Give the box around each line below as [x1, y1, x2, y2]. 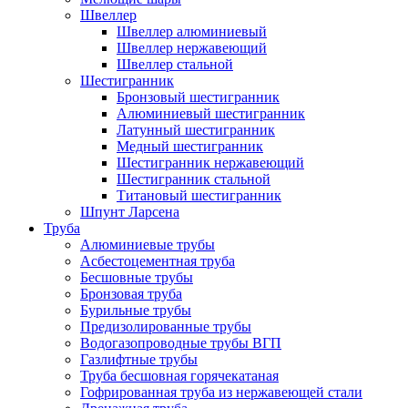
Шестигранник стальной [117, 171, 270, 187]
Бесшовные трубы [80, 270, 193, 285]
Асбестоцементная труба [80, 253, 235, 269]
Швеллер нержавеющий [117, 40, 267, 56]
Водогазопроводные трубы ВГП [80, 335, 281, 351]
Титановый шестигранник [117, 188, 281, 203]
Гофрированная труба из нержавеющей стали [80, 384, 362, 400]
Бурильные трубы [80, 302, 191, 318]
